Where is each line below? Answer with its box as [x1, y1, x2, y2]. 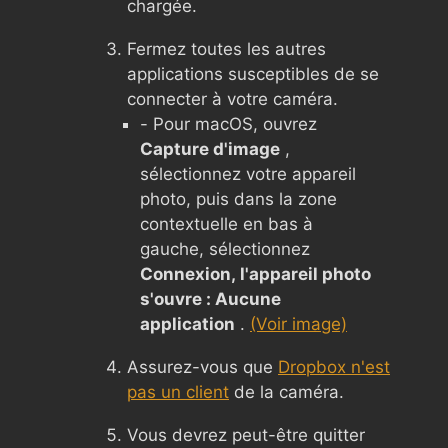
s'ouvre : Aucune [140, 288, 281, 309]
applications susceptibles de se [127, 63, 379, 84]
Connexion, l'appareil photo [140, 263, 371, 284]
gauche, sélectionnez [140, 238, 310, 259]
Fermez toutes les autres [127, 38, 326, 59]
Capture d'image [140, 138, 280, 159]
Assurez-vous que [127, 356, 278, 377]
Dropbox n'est [278, 356, 390, 377]
